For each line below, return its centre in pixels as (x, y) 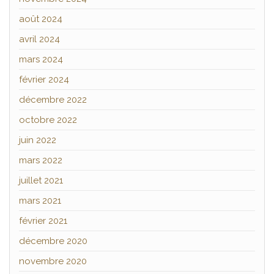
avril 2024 (39, 39)
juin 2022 (38, 140)
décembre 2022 (53, 99)
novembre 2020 (53, 261)
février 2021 (43, 220)
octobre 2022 (48, 120)
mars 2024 (41, 59)
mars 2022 (41, 160)
